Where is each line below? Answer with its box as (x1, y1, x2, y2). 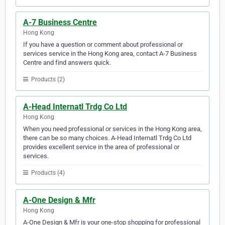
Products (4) (30, 169, 65, 177)
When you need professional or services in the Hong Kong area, (23, 125, 202, 133)
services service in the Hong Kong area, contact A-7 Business (23, 50, 197, 58)
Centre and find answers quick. (23, 59, 111, 67)
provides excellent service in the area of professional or (23, 143, 179, 151)
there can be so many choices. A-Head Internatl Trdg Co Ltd (23, 134, 191, 142)
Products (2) (30, 76, 65, 83)
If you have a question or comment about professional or (23, 41, 183, 49)
